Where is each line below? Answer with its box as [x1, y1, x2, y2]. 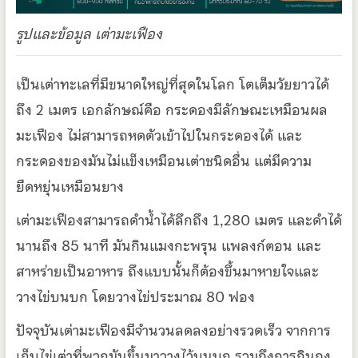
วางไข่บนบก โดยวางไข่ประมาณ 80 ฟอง [15, 284, 255, 308]
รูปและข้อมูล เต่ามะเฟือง [15, 22, 162, 46]
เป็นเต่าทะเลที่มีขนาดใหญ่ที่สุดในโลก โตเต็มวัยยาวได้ [15, 72, 329, 96]
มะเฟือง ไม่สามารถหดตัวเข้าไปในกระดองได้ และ [15, 123, 302, 147]
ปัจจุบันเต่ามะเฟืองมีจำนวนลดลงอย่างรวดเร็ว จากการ [15, 318, 331, 342]
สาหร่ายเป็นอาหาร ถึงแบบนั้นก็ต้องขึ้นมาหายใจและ [15, 259, 319, 283]
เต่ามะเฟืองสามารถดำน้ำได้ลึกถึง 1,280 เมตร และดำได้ [15, 208, 342, 232]
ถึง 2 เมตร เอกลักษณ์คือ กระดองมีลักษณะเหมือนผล [15, 97, 328, 121]
